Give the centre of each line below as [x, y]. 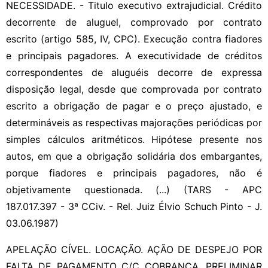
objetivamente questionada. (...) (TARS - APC [134, 189]
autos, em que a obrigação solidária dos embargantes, [134, 156]
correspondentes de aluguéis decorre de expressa [134, 72]
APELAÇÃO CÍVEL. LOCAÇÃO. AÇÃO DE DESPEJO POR [134, 249]
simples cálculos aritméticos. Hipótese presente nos [134, 139]
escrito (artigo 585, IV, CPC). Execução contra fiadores [134, 39]
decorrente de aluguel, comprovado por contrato [134, 22]
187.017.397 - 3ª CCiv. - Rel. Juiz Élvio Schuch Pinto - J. [134, 206]
